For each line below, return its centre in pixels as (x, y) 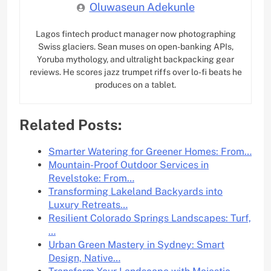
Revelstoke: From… (91, 178)
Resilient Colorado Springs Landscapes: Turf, (150, 218)
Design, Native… (84, 258)
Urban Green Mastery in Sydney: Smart (136, 245)
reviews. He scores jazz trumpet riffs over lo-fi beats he (135, 72)
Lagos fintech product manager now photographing (135, 34)
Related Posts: (70, 125)
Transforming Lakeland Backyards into (135, 192)
